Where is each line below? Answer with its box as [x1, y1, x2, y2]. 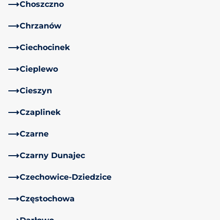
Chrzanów [20, 21, 61, 30]
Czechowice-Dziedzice [20, 172, 111, 182]
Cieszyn [20, 85, 52, 95]
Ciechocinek [20, 42, 70, 52]
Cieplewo [20, 64, 58, 74]
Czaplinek [20, 107, 61, 117]
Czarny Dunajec [20, 150, 85, 160]
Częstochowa [20, 193, 75, 203]
